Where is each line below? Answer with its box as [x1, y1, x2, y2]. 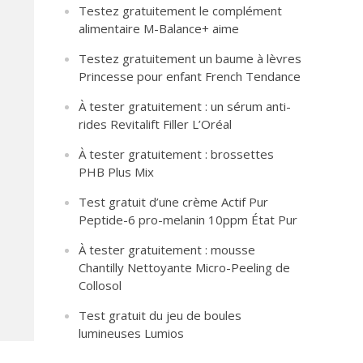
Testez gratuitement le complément [79, 2, 283, 19]
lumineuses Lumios [79, 325, 185, 341]
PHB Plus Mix [79, 164, 155, 180]
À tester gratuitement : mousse [79, 241, 256, 258]
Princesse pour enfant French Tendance [79, 68, 301, 84]
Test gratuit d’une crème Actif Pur [79, 194, 269, 210]
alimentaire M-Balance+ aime [79, 20, 240, 36]
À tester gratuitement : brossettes [79, 146, 275, 162]
